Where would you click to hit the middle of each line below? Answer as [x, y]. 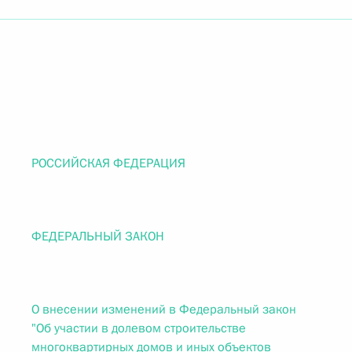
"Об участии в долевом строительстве [139, 328]
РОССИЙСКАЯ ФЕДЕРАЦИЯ [108, 163]
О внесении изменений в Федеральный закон [164, 310]
